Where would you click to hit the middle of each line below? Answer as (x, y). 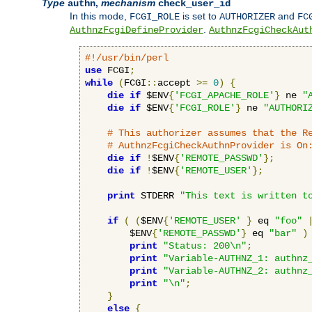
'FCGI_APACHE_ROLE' (224, 95)
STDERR (157, 195)
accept (177, 83)
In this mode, (100, 16)
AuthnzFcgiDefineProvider (136, 30)
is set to (200, 16)
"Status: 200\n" (205, 245)
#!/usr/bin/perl (127, 57)
